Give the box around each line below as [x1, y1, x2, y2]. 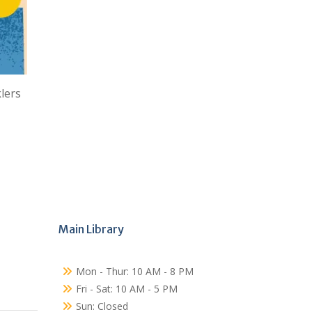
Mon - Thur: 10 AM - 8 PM [75, 265, 194, 278]
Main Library [58, 222, 124, 236]
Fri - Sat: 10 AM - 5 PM [75, 282, 178, 295]
